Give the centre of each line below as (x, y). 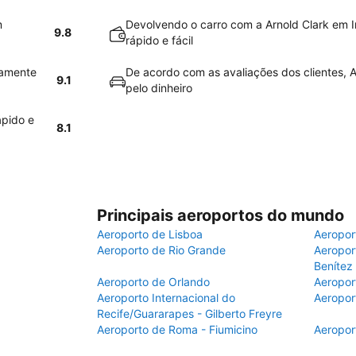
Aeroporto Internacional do (166, 298)
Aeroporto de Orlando (153, 282)
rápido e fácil (159, 40)
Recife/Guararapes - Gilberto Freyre (190, 313)
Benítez (333, 266)
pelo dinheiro (159, 88)
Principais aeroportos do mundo (221, 215)
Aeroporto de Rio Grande (161, 250)
